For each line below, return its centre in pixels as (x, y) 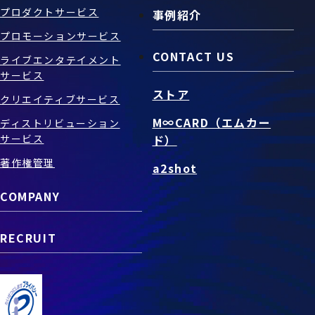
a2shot (175, 168)
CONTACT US (193, 56)
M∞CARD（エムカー (212, 122)
